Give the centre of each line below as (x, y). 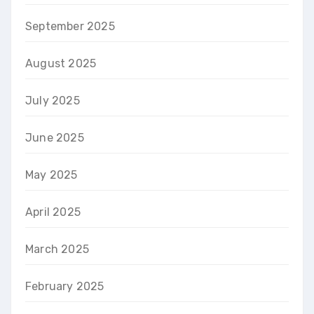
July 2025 (53, 101)
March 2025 (57, 249)
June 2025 (55, 138)
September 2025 (70, 26)
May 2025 (52, 175)
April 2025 (53, 212)
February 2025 (65, 286)
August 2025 (61, 63)
